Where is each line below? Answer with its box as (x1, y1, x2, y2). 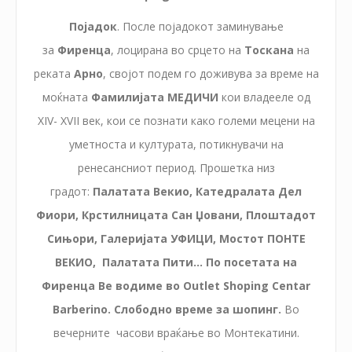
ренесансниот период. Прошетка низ (77, 159, 275, 175)
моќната (42, 89, 91, 104)
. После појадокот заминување (116, 18, 284, 34)
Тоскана (244, 42, 294, 57)
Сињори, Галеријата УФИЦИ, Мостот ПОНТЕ (46, 230, 306, 246)
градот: (50, 183, 93, 199)
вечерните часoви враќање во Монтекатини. (53, 324, 299, 340)
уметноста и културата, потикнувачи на (68, 136, 284, 152)
